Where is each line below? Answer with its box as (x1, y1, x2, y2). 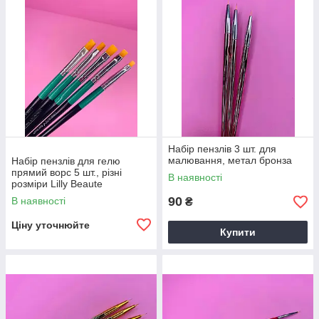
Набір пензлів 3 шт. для (168, 143, 276, 155)
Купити (220, 226, 256, 238)
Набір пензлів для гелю (11, 155, 120, 167)
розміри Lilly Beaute (11, 178, 103, 189)
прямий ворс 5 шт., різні (11, 167, 122, 178)
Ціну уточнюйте (11, 219, 90, 231)
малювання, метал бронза (168, 155, 292, 166)
